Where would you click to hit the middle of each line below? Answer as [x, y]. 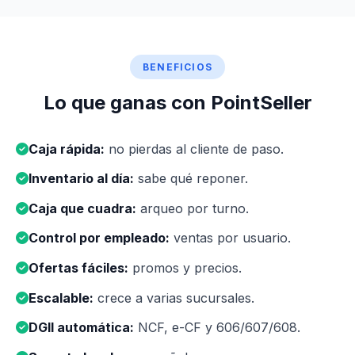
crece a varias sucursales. [174, 298]
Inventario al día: [81, 179]
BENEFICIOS [177, 67]
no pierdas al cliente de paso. [194, 149]
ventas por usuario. [230, 238]
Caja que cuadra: [82, 208]
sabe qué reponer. [191, 179]
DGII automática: [81, 328]
